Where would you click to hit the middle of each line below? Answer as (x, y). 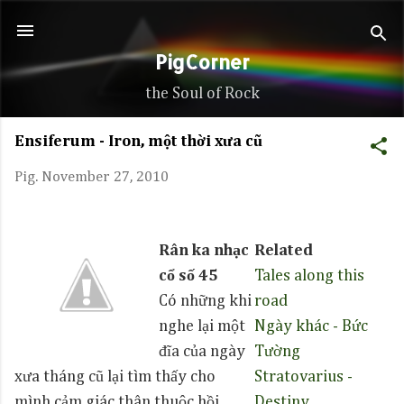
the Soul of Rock (202, 94)
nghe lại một (202, 326)
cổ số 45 (188, 276)
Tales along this (309, 276)
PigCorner (202, 62)
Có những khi (205, 301)
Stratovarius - (303, 377)
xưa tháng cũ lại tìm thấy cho (115, 377)
